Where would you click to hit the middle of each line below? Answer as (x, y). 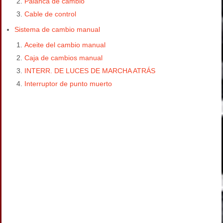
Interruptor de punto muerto (68, 84)
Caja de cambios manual (63, 58)
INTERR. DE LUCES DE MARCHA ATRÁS (90, 71)
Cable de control (50, 14)
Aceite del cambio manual (65, 45)
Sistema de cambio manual (57, 30)
